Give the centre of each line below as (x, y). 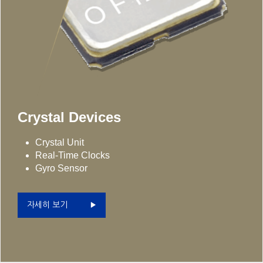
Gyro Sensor (61, 168)
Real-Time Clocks (73, 155)
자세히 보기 (47, 205)
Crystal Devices (69, 117)
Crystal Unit (60, 142)
